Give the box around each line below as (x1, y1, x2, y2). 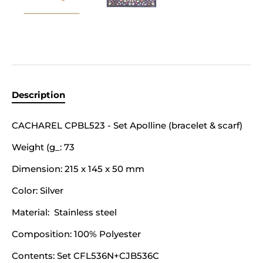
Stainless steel (54, 207, 117, 218)
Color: (12, 185, 38, 196)
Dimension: (12, 163, 62, 174)
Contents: (12, 250, 55, 261)
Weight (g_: (12, 141, 62, 153)
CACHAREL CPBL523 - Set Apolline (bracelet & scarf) (12, 120, 242, 131)
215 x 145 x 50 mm (65, 163, 144, 174)
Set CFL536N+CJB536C (57, 250, 159, 261)
